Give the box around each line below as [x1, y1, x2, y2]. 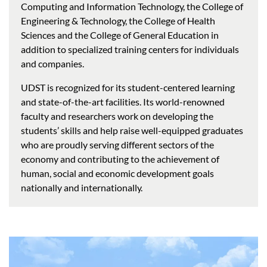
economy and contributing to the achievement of [21, 153, 219, 165]
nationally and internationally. [21, 182, 142, 194]
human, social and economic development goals [21, 167, 214, 179]
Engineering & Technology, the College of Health [21, 15, 215, 27]
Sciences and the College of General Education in [21, 29, 219, 41]
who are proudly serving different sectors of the [21, 139, 214, 151]
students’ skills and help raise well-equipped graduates [21, 125, 243, 136]
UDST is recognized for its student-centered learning [21, 82, 235, 94]
